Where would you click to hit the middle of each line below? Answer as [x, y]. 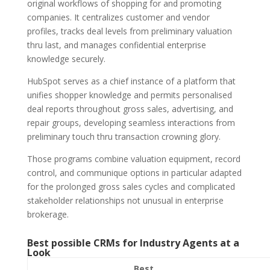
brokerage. [48, 214]
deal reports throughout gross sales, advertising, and [130, 108]
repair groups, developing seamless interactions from [131, 122]
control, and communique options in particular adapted [134, 172]
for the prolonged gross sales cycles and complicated [131, 186]
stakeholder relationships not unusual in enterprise [125, 200]
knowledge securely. [66, 58]
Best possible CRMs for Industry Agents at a [133, 243]
